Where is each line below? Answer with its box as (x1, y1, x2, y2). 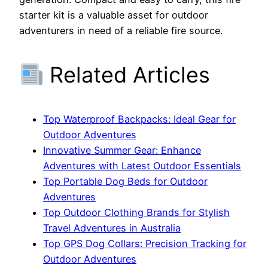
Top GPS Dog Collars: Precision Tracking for (43, 237, 246, 250)
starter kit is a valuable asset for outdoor (19, 9, 208, 22)
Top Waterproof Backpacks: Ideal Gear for (43, 113, 236, 126)
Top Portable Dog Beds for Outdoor (43, 175, 208, 188)
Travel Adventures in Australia (43, 222, 181, 234)
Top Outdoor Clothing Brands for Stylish (43, 206, 230, 219)
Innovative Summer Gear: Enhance (43, 144, 201, 157)
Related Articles (44, 62, 211, 89)
